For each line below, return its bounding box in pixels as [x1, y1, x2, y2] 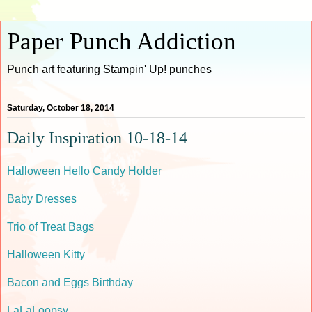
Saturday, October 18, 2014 [7, 103, 114, 114]
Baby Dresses [7, 192, 77, 205]
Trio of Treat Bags [7, 220, 94, 233]
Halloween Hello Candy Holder [7, 164, 162, 177]
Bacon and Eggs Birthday [7, 276, 133, 288]
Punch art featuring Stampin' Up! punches [7, 63, 212, 75]
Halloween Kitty [7, 248, 85, 260]
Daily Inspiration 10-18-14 [7, 128, 187, 148]
